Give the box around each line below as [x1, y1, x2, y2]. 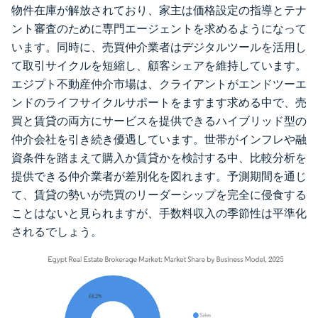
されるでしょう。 [11, 225, 102, 238]
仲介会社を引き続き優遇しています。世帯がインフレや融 [11, 133, 307, 146]
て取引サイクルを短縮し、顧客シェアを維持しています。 [11, 59, 307, 72]
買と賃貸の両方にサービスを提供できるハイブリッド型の [11, 114, 307, 128]
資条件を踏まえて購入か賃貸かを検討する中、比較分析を [11, 151, 307, 165]
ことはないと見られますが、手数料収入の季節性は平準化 [11, 207, 307, 220]
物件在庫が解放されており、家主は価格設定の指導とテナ [11, 4, 307, 17]
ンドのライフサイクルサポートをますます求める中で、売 [11, 96, 307, 109]
